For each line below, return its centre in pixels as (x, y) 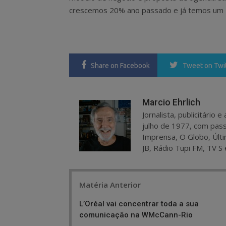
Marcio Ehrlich (171, 102)
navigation (95, 193)
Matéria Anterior (110, 184)
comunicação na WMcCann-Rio (136, 215)
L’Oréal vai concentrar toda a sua (139, 204)
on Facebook (130, 65)
